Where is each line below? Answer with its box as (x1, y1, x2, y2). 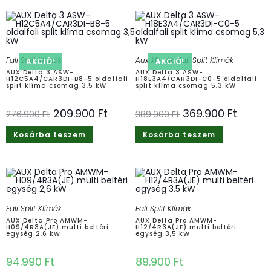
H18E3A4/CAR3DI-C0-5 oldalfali (135, 74, 257, 83)
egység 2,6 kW (6, 229, 60, 238)
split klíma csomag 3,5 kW (6, 80, 106, 90)
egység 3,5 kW (135, 229, 190, 238)
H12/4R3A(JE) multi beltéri (135, 222, 237, 232)
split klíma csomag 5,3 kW (135, 80, 236, 90)
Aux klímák (135, 54, 174, 65)
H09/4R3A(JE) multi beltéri (6, 222, 109, 232)
